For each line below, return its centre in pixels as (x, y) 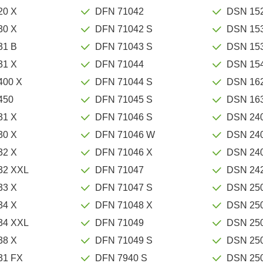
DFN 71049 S (124, 240)
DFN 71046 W (125, 134)
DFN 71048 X (124, 205)
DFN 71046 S (124, 117)
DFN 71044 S (124, 82)
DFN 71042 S (124, 29)
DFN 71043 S (124, 46)
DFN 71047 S (124, 187)
